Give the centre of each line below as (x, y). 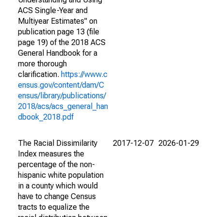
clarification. (39, 74)
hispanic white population (61, 175)
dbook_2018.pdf (46, 117)
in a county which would (58, 186)
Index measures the (51, 154)
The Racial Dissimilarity (58, 143)
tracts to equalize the (54, 207)
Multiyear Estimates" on (58, 21)
